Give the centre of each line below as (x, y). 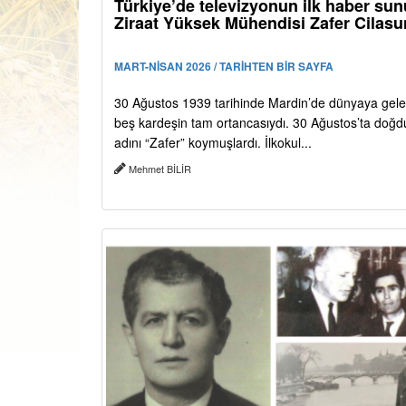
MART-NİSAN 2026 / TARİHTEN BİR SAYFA (224, 67)
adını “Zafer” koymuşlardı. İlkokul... (213, 143)
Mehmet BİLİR (160, 169)
